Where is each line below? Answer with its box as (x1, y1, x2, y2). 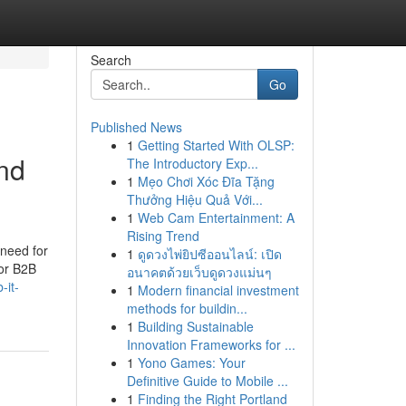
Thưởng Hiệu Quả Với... (126, 190, 263, 208)
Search (90, 51, 131, 69)
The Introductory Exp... (126, 154, 258, 172)
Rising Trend (126, 227, 199, 245)
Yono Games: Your (137, 353, 246, 372)
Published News (90, 118, 182, 136)
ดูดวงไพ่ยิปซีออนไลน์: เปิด (137, 245, 282, 263)
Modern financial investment (137, 281, 299, 299)
